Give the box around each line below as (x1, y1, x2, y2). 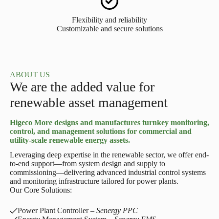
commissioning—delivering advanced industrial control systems (10, 168, 206, 176)
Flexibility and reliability (72, 16, 147, 24)
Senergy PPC (96, 206, 138, 215)
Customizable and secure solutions (56, 24, 163, 33)
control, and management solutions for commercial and (10, 127, 192, 135)
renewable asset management (10, 95, 168, 110)
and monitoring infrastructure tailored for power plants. (10, 177, 178, 185)
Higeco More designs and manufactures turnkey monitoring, (10, 118, 209, 127)
